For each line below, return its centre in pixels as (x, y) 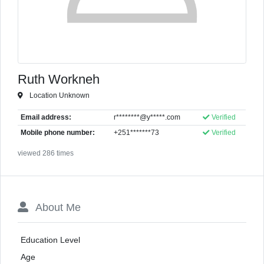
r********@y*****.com (147, 117)
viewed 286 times (46, 153)
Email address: (46, 117)
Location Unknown (58, 96)
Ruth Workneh (59, 79)
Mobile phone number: (57, 132)
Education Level (50, 240)
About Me (57, 207)
